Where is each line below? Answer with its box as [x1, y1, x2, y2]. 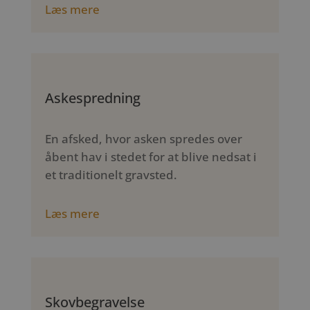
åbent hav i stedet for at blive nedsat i [44, 149, 257, 165]
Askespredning [44, 89, 140, 108]
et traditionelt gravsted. [44, 167, 177, 183]
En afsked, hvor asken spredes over [44, 131, 242, 147]
